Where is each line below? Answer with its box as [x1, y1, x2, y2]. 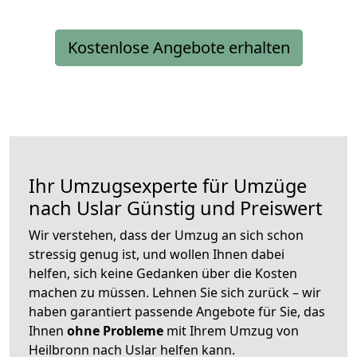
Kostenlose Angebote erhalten [67, 37, 290, 59]
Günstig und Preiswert [122, 195, 322, 222]
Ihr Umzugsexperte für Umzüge [29, 173, 307, 199]
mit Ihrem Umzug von [163, 322, 299, 340]
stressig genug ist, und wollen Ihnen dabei [29, 245, 284, 264]
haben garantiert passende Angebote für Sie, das [29, 303, 325, 321]
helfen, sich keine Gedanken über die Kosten [29, 265, 297, 283]
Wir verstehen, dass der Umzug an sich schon [29, 226, 304, 245]
